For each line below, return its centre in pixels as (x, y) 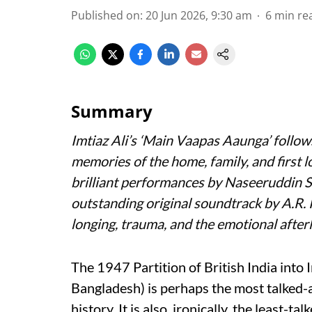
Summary (112, 111)
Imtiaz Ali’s (105, 140)
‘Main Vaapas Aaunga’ (205, 140)
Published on (106, 15)
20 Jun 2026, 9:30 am (199, 15)
